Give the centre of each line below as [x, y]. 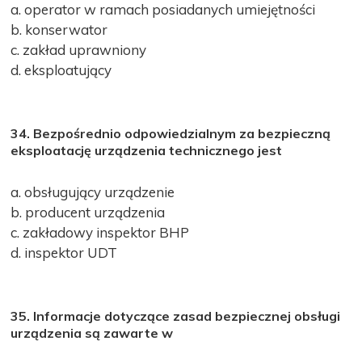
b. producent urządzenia [88, 212]
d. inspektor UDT [64, 252]
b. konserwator [59, 29]
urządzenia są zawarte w [92, 333]
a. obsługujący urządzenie [93, 192]
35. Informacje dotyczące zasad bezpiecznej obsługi [176, 316]
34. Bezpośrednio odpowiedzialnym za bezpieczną [171, 133]
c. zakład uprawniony [79, 49]
